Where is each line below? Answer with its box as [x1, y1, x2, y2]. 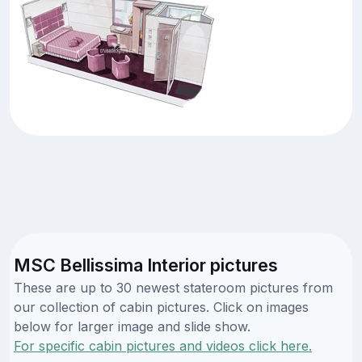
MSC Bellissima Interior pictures [14, 254, 278, 276]
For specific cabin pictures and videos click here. [14, 337, 312, 354]
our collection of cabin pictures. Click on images [14, 298, 309, 315]
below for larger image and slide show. [14, 318, 250, 335]
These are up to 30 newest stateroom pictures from [14, 279, 333, 296]
